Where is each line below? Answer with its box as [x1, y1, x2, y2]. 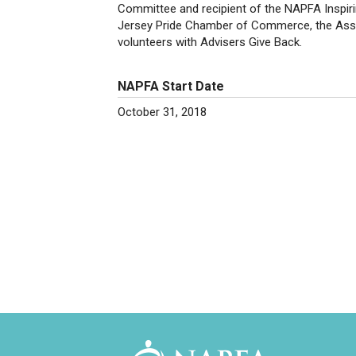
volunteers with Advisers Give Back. [118, 35, 302, 49]
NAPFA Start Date [118, 79, 224, 94]
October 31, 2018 [118, 105, 207, 119]
